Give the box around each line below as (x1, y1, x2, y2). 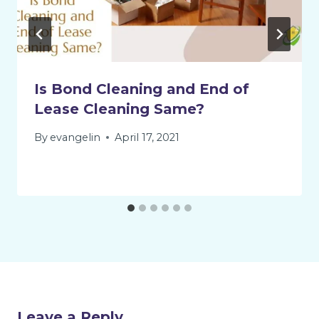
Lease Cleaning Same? (34, 100, 204, 118)
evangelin (50, 130, 101, 144)
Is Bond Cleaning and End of (34, 80, 249, 98)
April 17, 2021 (115, 130, 180, 144)
